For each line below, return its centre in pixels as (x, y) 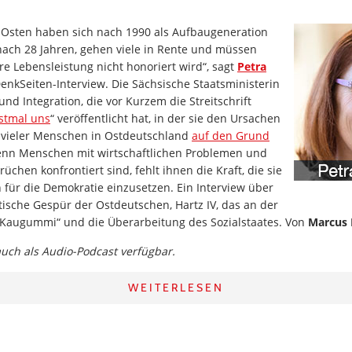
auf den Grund (231, 136)
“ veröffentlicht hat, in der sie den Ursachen (165, 118)
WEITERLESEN (176, 288)
